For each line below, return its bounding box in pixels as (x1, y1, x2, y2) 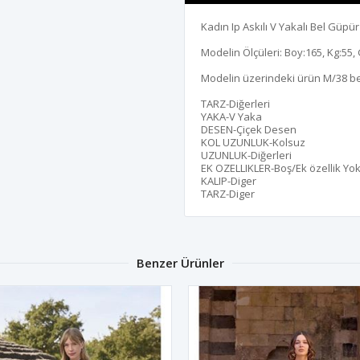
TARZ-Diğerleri (201, 96, 270, 111)
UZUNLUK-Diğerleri (201, 147, 292, 162)
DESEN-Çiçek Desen (201, 121, 297, 137)
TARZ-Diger (201, 186, 255, 201)
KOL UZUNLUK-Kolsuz (201, 134, 305, 149)
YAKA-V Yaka (201, 108, 262, 124)
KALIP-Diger (201, 173, 256, 188)
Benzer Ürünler (136, 254, 224, 271)
